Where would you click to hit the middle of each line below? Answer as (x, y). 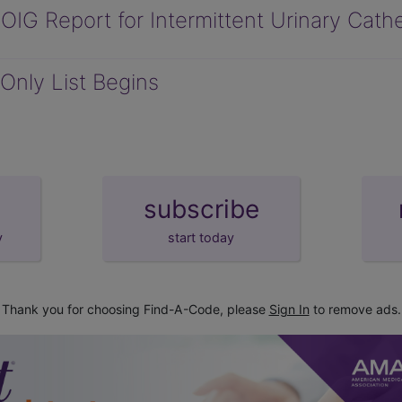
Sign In (289, 309)
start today (201, 237)
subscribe (201, 209)
